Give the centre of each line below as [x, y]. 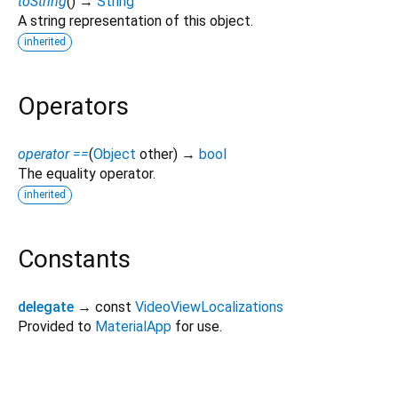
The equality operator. [87, 174]
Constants [74, 259]
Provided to [56, 327]
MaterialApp [133, 327]
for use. [197, 327]
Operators [73, 106]
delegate [46, 307]
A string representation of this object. [135, 20]
